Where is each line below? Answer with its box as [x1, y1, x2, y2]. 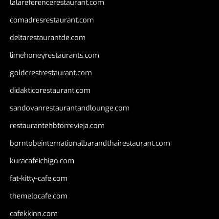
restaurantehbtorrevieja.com [10, 120, 105, 131]
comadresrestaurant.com [10, 15, 94, 25]
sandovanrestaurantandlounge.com [10, 103, 130, 113]
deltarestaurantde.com [10, 32, 86, 43]
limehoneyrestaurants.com [10, 50, 99, 60]
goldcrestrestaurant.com [10, 67, 92, 78]
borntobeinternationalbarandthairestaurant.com [10, 138, 170, 148]
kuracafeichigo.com [10, 155, 74, 166]
